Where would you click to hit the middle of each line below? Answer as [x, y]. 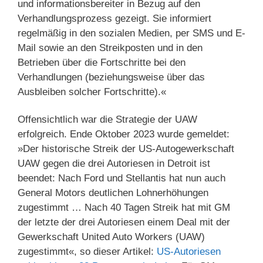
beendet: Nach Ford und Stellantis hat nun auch [122, 178]
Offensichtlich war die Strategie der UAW [107, 119]
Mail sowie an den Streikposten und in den [110, 48]
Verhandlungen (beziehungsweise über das [111, 77]
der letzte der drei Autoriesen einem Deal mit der [124, 222]
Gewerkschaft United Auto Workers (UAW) [111, 237]
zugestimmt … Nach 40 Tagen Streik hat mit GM [124, 207]
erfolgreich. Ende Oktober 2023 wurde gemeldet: [124, 134]
